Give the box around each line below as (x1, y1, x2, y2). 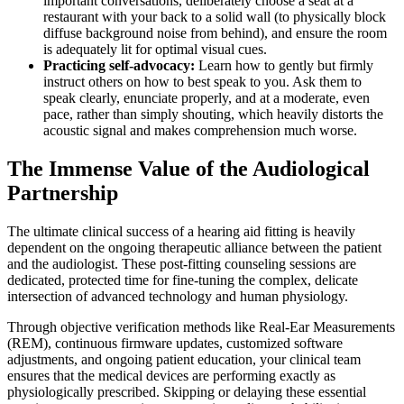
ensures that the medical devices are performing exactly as (7, 367, 335, 383)
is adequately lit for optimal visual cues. (43, 41, 267, 57)
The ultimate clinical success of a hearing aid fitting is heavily (7, 223, 355, 239)
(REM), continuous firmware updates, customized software (7, 335, 343, 351)
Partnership (7, 180, 118, 205)
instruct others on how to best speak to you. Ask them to (43, 73, 362, 89)
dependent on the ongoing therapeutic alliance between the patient (7, 239, 381, 255)
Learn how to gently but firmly (195, 57, 373, 73)
